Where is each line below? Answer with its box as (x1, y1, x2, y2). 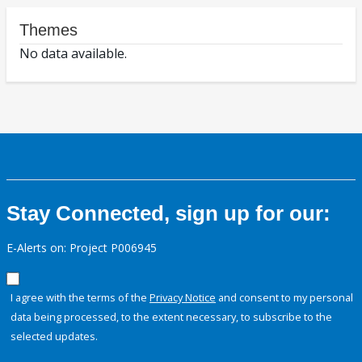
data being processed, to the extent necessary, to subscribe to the (11, 309, 332, 325)
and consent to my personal (216, 290, 353, 305)
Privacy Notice (149, 290, 216, 305)
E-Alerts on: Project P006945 (6, 240, 157, 256)
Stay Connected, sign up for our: (6, 201, 330, 226)
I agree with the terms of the (11, 290, 149, 305)
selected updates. (11, 329, 98, 344)
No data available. (19, 44, 127, 63)
